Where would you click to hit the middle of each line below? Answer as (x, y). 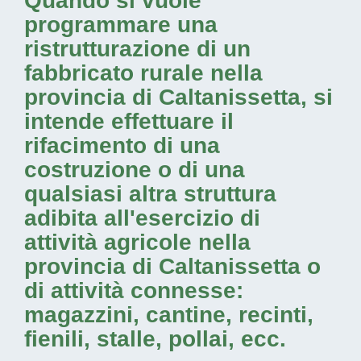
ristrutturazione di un (137, 49)
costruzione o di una (135, 170)
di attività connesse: (134, 290)
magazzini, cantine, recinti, (169, 315)
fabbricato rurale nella (143, 73)
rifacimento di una (122, 145)
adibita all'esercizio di (142, 218)
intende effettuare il (129, 121)
